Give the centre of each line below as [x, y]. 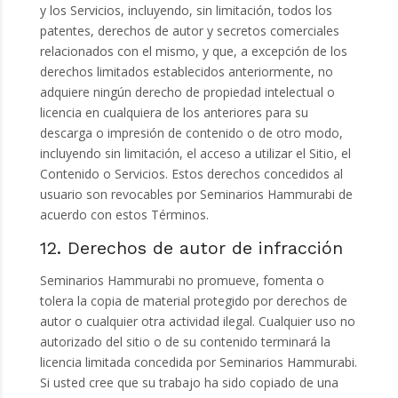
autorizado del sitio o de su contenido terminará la [185, 342]
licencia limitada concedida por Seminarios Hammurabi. [198, 362]
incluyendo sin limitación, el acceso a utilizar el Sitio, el [195, 154]
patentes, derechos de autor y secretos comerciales [189, 31]
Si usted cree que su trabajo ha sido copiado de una [189, 383]
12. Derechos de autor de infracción [191, 249]
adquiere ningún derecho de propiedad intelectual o [187, 92]
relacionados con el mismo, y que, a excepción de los [193, 52]
